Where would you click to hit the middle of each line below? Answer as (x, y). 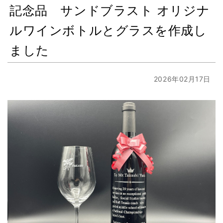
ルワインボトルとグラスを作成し (108, 30)
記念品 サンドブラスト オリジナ (110, 10)
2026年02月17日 (182, 79)
